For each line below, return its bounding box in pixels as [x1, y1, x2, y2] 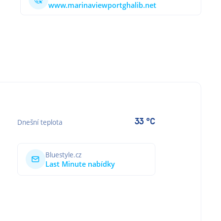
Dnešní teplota [17, 117, 63, 127]
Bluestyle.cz [45, 149, 81, 159]
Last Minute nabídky [45, 158, 115, 169]
